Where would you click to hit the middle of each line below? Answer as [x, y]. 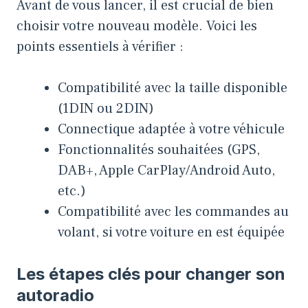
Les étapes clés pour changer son [151, 274]
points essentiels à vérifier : [100, 46]
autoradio [55, 295]
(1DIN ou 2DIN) [106, 108]
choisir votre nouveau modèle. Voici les [137, 26]
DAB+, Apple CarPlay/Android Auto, [166, 170]
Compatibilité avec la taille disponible [173, 88]
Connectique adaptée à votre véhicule [171, 129]
